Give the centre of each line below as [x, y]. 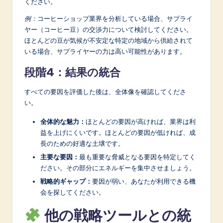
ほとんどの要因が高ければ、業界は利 [141, 121]
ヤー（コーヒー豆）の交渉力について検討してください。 [109, 29]
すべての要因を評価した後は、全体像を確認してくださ [105, 91]
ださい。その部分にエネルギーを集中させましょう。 [118, 167]
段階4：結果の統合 [72, 72]
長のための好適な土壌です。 [82, 143]
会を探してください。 [73, 192]
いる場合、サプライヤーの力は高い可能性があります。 [105, 51]
